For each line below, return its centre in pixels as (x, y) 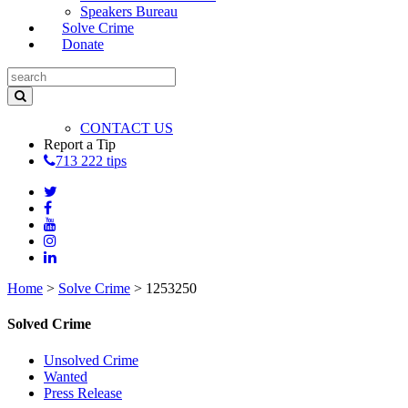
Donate (83, 44)
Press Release (83, 393)
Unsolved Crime (91, 360)
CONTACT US (127, 128)
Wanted (66, 376)
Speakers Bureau (129, 11)
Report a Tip (80, 144)
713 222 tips (91, 161)
